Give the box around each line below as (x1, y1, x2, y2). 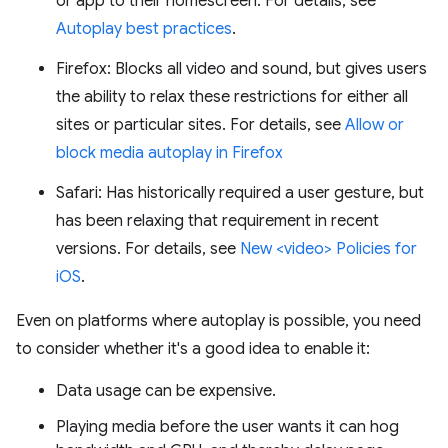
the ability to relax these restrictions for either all (56, 86, 408, 107)
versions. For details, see (56, 238, 240, 259)
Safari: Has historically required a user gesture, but (56, 182, 424, 203)
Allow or (345, 114, 404, 135)
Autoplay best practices (56, 18, 232, 39)
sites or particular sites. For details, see (56, 114, 345, 135)
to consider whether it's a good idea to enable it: (16, 338, 370, 359)
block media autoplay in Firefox (56, 142, 283, 163)
